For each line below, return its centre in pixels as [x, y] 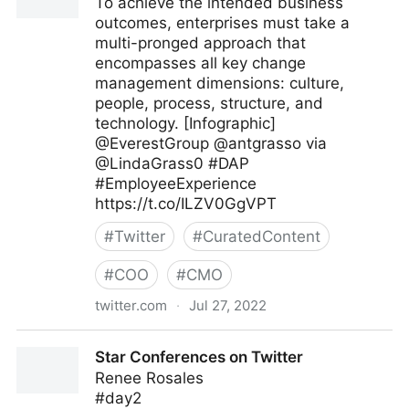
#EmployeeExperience [176, 184]
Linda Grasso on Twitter [105, 341]
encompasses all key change [200, 63]
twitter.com [131, 305]
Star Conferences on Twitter [199, 357]
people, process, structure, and [209, 103]
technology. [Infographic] [185, 123]
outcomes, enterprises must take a [222, 23]
